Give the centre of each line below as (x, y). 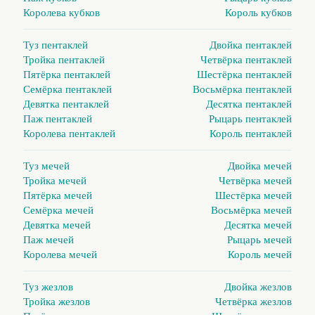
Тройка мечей (55, 181)
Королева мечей (60, 255)
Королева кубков (62, 13)
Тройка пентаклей (64, 60)
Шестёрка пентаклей (244, 75)
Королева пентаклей (69, 134)
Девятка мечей (57, 225)
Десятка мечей (258, 225)
